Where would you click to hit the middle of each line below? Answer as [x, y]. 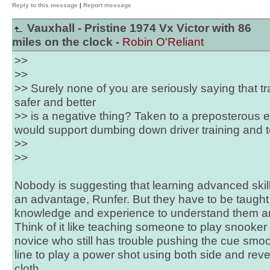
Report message [107, 5]
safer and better [55, 102]
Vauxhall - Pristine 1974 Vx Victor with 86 [138, 28]
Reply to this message [45, 5]
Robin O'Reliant [163, 42]
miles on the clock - [67, 42]
